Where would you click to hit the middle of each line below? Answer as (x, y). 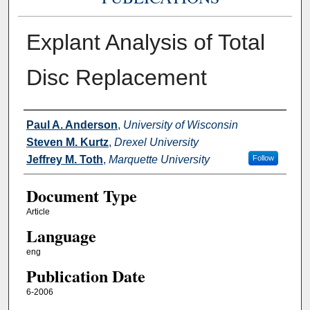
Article (38, 211)
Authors (49, 123)
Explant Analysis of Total (145, 42)
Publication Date (85, 276)
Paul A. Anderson (72, 125)
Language (61, 235)
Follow (263, 157)
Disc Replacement (116, 77)
